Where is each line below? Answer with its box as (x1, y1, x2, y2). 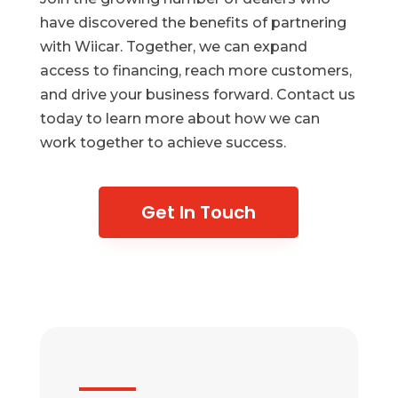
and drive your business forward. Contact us (39, 86, 355, 103)
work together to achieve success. (39, 134, 286, 151)
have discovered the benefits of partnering (39, 14, 346, 31)
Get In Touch (141, 200, 257, 225)
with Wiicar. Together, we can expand (39, 38, 307, 55)
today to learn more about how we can (39, 110, 320, 127)
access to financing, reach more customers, (39, 62, 352, 79)
